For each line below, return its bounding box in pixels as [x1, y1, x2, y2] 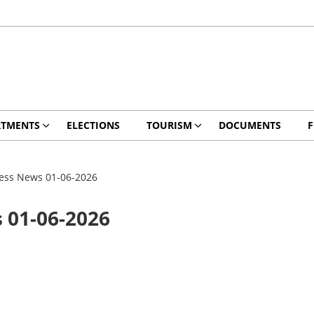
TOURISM [146, 118, 192, 132]
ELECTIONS [66, 118, 120, 132]
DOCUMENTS [218, 118, 281, 132]
